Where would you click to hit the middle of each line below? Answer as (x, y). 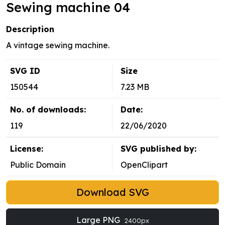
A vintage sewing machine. (58, 45)
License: (27, 149)
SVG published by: (158, 149)
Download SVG (113, 192)
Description (30, 29)
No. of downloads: (48, 110)
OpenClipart (144, 165)
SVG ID (25, 71)
